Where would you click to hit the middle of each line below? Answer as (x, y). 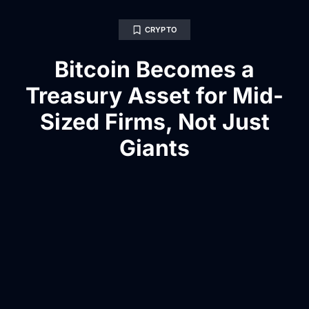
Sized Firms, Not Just (154, 122)
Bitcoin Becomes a (154, 70)
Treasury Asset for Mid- (154, 96)
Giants (154, 148)
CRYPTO (161, 30)
